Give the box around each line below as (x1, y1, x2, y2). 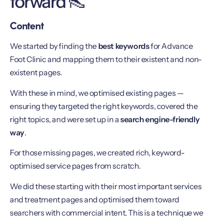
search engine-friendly (120, 114, 200, 124)
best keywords (98, 41, 150, 51)
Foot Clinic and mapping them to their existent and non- (10, 54, 202, 65)
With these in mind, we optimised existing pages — (10, 88, 184, 98)
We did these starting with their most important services (10, 181, 202, 191)
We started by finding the (10, 41, 98, 51)
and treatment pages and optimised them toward (10, 194, 180, 204)
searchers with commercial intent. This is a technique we (10, 207, 203, 218)
